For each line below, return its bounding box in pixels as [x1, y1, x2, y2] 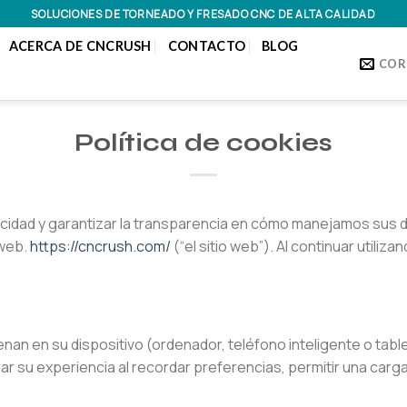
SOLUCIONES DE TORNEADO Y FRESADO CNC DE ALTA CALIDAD [31, 5, 376, 22]
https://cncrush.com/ [30, 236, 171, 256]
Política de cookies [74, 128, 333, 157]
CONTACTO [167, 37, 246, 54]
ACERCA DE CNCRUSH [8, 37, 152, 54]
